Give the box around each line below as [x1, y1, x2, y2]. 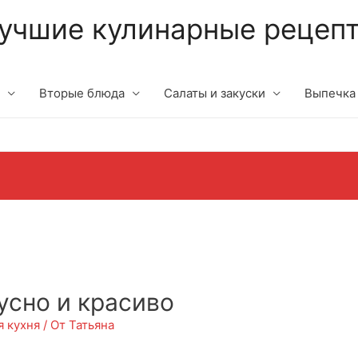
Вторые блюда [39, 86, 125, 101]
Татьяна [69, 317, 115, 333]
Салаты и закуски [164, 86, 265, 101]
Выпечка [304, 86, 356, 101]
